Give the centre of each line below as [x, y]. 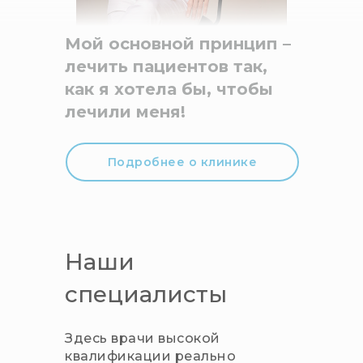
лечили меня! [125, 112]
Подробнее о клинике [182, 162]
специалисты [146, 295]
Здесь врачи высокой [143, 339]
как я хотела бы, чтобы [169, 90]
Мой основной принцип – [178, 44]
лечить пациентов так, [166, 67]
